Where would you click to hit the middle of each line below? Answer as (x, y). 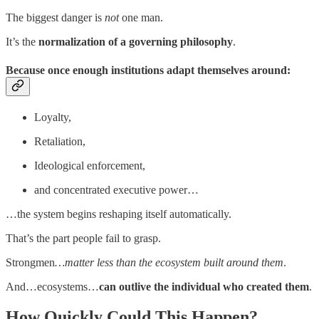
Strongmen (30, 262)
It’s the (22, 42)
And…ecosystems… (52, 286)
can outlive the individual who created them (204, 286)
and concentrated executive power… (116, 189)
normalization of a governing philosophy (136, 42)
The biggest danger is (55, 18)
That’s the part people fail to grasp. (83, 238)
